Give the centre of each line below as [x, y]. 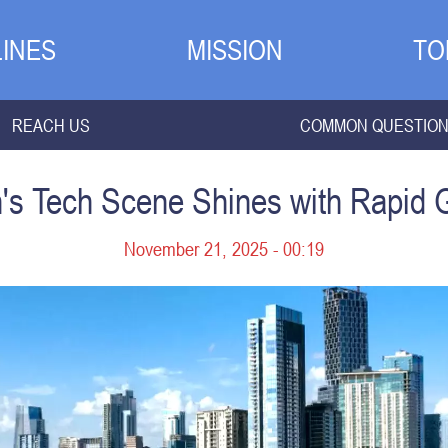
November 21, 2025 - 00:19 [224, 249]
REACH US [50, 125]
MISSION [234, 50]
